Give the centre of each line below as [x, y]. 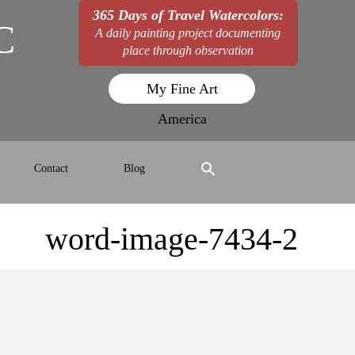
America [182, 119]
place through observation [188, 50]
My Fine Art [182, 89]
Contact [51, 168]
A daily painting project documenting [188, 33]
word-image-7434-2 [172, 239]
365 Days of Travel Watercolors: [188, 15]
